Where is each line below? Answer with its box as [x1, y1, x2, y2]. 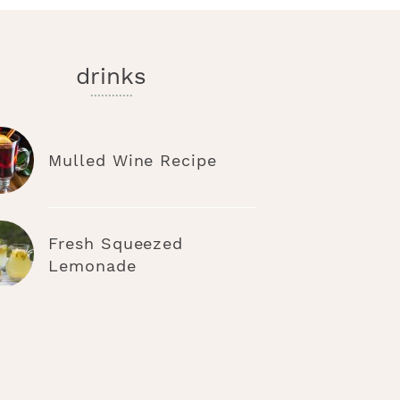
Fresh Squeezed [48, 234, 184, 254]
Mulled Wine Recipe [48, 151, 217, 171]
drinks [76, 62, 147, 90]
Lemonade [48, 256, 137, 276]
